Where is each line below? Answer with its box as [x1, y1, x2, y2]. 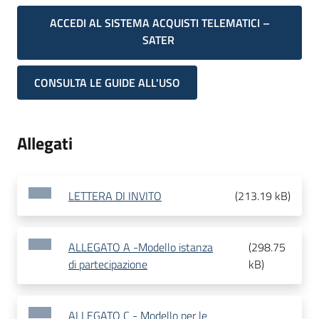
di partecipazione [68, 256, 147, 273]
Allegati [17, 130, 73, 157]
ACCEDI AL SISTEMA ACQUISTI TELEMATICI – [49, 14, 270, 31]
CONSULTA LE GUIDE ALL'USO [34, 74, 180, 92]
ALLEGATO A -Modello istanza [68, 239, 213, 256]
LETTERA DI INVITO [68, 187, 162, 205]
